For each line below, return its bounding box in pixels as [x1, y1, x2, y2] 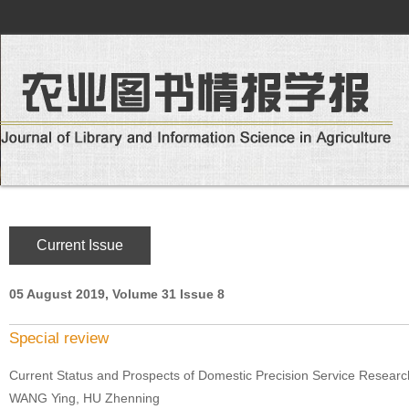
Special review [9, 330, 109, 347]
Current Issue [37, 237, 123, 253]
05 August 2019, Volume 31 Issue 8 [9, 287, 225, 301]
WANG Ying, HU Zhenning [9, 391, 160, 405]
